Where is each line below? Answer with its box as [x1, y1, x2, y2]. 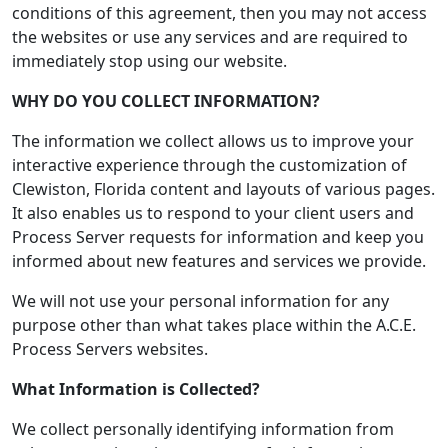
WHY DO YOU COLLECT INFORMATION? [12, 90, 320, 112]
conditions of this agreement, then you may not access [12, 2, 427, 24]
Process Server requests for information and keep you [12, 226, 424, 248]
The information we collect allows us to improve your [12, 130, 414, 152]
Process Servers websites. [12, 338, 208, 360]
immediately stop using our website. [12, 50, 287, 72]
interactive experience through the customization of [12, 154, 407, 176]
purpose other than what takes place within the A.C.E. [12, 314, 416, 336]
